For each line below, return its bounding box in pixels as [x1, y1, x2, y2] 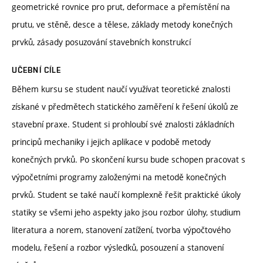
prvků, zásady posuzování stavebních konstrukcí [12, 36, 191, 48]
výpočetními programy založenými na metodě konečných [12, 171, 226, 183]
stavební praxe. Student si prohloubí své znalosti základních [12, 118, 234, 130]
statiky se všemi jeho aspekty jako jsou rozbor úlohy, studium [12, 206, 241, 218]
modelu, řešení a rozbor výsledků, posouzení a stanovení [12, 241, 224, 253]
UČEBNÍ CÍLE [12, 65, 62, 75]
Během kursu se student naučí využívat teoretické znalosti [12, 83, 230, 95]
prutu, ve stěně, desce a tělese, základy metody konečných [12, 18, 232, 30]
